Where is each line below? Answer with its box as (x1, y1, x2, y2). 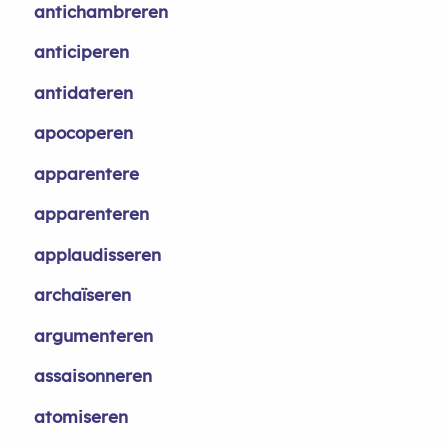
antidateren (33, 81, 133, 103)
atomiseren (33, 405, 128, 427)
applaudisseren (33, 243, 161, 265)
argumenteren (33, 324, 153, 346)
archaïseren (33, 284, 131, 305)
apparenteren (33, 203, 149, 224)
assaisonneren (33, 365, 152, 386)
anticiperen (33, 41, 129, 62)
